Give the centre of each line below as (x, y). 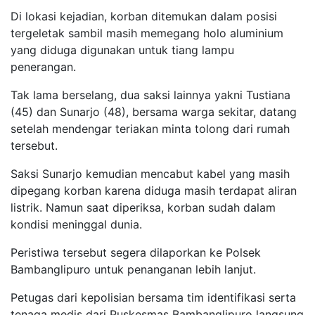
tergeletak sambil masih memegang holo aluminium (147, 33)
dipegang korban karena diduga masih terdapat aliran (154, 190)
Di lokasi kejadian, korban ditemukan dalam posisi (144, 16)
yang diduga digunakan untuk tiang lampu (122, 50)
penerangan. (45, 66)
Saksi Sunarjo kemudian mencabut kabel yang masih (150, 173)
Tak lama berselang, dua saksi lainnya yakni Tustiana (150, 95)
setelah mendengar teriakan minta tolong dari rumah (150, 128)
